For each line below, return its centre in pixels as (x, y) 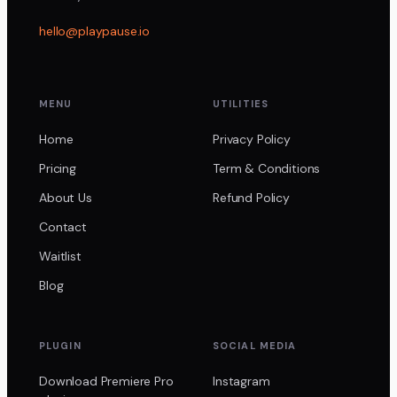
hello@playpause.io (95, 31)
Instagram (241, 381)
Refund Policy (251, 197)
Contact (63, 226)
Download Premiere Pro (106, 381)
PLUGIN (60, 345)
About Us (66, 197)
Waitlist (60, 256)
